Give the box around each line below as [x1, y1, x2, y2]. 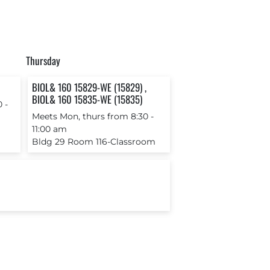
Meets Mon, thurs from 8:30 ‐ [31, 111, 154, 122]
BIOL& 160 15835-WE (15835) [31, 91, 142, 107]
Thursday [26, 52, 61, 68]
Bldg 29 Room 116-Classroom [31, 136, 155, 148]
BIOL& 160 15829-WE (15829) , [31, 79, 146, 95]
